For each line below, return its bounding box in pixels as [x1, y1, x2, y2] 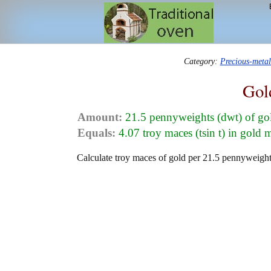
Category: [183, 56, 220, 67]
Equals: [77, 126, 116, 140]
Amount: [77, 111, 122, 124]
